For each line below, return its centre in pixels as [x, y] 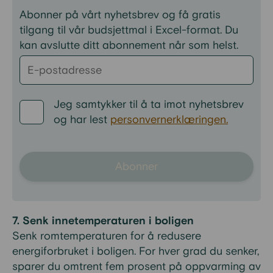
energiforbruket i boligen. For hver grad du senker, [136, 251]
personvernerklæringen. [169, 120]
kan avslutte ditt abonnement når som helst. [130, 45]
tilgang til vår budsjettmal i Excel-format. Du [129, 30]
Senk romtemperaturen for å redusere [107, 236]
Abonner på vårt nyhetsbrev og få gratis [120, 15]
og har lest [82, 120]
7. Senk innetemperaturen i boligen [103, 221]
